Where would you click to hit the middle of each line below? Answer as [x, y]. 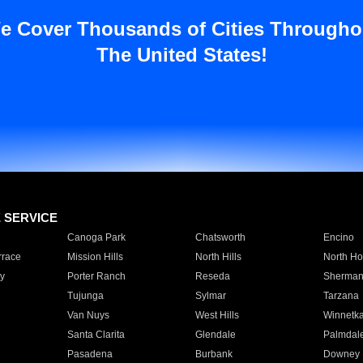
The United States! [181, 55]
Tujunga [85, 296]
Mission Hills [95, 257]
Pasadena [90, 354]
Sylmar [210, 296]
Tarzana [341, 296]
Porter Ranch [96, 276]
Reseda [212, 276]
